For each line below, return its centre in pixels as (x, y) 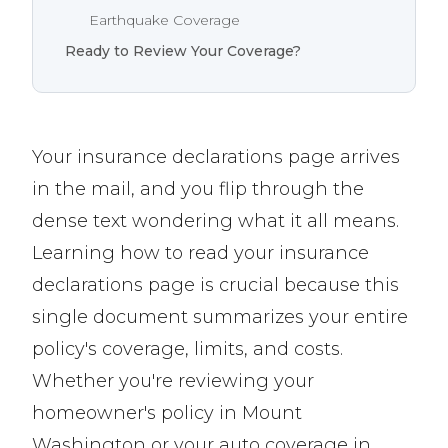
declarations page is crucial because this (215, 285)
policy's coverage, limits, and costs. (187, 349)
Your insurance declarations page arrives (216, 157)
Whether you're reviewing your (173, 381)
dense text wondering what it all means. (215, 221)
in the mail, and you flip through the (198, 189)
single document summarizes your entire (220, 317)
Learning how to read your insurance (200, 253)
